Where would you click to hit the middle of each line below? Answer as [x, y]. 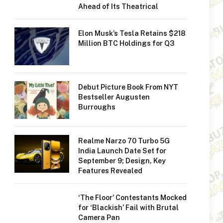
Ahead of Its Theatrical [118, 6]
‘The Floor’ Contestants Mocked [132, 198]
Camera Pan [99, 218]
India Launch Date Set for [122, 151]
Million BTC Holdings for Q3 [126, 43]
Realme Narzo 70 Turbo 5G [124, 141]
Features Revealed [110, 171]
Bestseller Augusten [114, 97]
